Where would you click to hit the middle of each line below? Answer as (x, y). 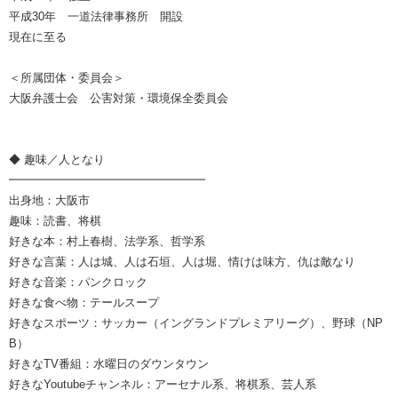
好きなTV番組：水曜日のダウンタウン (109, 363)
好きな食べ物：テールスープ (84, 302)
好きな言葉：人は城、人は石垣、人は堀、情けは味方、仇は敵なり (182, 261)
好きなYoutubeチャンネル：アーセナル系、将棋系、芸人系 (163, 384)
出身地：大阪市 (49, 200)
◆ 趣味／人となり (57, 159)
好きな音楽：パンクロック (78, 282)
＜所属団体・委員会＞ (67, 77)
